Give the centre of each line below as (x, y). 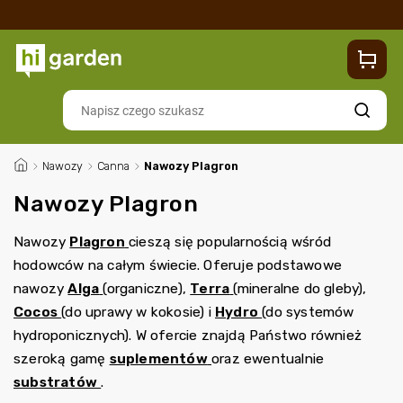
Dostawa (131, 37)
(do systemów (308, 312)
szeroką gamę (62, 359)
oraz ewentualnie (268, 359)
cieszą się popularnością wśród (230, 242)
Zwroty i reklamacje (231, 37)
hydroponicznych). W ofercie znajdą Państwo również (188, 336)
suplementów (158, 359)
